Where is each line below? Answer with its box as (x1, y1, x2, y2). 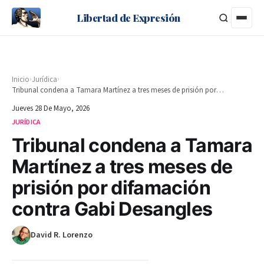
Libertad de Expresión (77, 11, 180, 24)
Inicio (12, 74, 29, 85)
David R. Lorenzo (31, 229, 93, 241)
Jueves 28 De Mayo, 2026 (12, 103, 90, 114)
